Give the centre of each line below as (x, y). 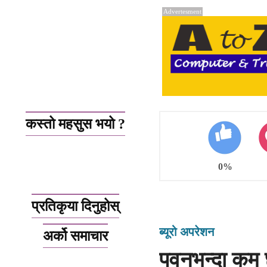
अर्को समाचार (75, 236)
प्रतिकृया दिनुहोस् (75, 207)
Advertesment (182, 11)
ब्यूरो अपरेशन (187, 232)
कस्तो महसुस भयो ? (75, 124)
